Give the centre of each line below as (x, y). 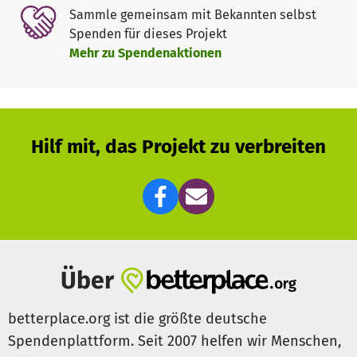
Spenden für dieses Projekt (148, 34)
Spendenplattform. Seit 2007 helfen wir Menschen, (175, 341)
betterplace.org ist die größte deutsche (137, 318)
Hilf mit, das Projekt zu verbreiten (178, 146)
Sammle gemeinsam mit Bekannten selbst (192, 15)
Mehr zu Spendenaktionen (145, 53)
